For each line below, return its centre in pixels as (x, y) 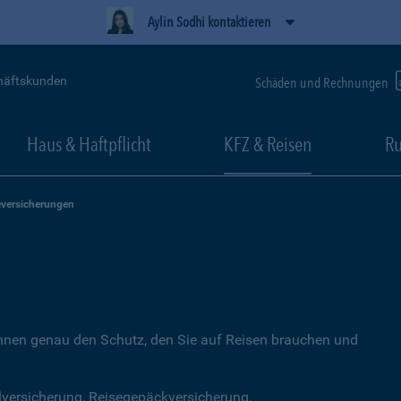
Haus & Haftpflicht (89, 144)
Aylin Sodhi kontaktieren (209, 22)
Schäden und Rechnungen (323, 82)
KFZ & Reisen (268, 144)
